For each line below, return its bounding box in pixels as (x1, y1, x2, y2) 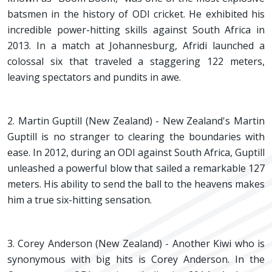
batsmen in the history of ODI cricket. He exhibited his (7, 7, 265, 21)
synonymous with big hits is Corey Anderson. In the (7, 253, 265, 266)
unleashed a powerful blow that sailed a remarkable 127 (7, 161, 265, 175)
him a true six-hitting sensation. (7, 193, 152, 206)
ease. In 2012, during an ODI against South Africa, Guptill (7, 146, 265, 159)
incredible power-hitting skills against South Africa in (7, 23, 265, 36)
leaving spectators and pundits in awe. (7, 70, 181, 84)
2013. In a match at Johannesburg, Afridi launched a (7, 39, 265, 52)
